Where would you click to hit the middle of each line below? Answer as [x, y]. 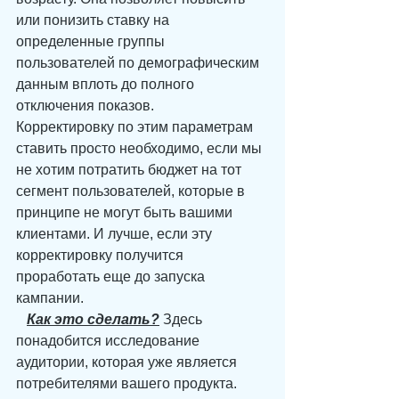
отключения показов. [85, 106]
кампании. [50, 298]
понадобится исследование [110, 341]
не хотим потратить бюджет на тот [130, 170]
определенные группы [92, 41]
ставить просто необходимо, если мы [141, 148]
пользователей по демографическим [139, 63]
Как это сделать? [93, 319]
